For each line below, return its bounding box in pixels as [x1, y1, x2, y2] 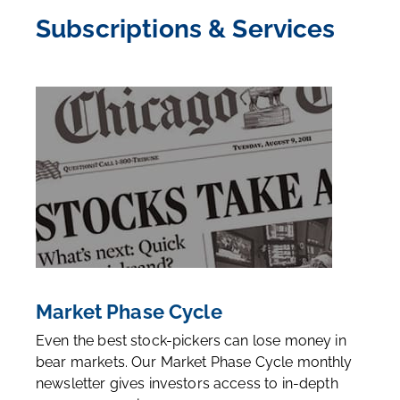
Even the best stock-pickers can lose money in [36, 332, 346, 350]
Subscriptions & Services [36, 14, 336, 45]
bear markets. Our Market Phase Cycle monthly [36, 354, 353, 371]
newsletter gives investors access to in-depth [36, 375, 338, 393]
